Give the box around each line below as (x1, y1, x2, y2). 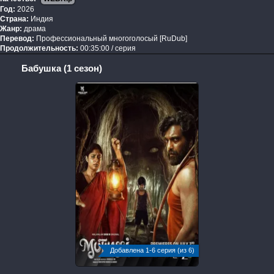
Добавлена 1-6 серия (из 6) (110, 246, 194, 254)
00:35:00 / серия (78, 44, 136, 53)
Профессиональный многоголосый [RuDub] (34, 34, 187, 43)
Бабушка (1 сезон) (21, 63, 102, 74)
